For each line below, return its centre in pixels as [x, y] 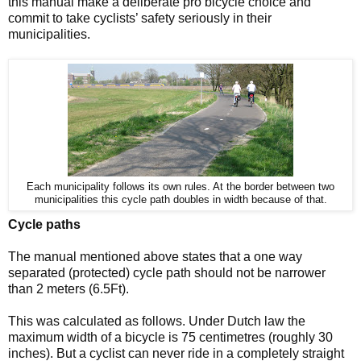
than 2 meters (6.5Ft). [68, 289]
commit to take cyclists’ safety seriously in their [140, 18]
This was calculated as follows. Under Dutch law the [157, 322]
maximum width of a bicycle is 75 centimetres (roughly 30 [170, 338]
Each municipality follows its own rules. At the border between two [180, 187]
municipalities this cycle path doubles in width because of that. [180, 199]
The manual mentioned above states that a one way [155, 257]
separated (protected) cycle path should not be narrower [167, 273]
